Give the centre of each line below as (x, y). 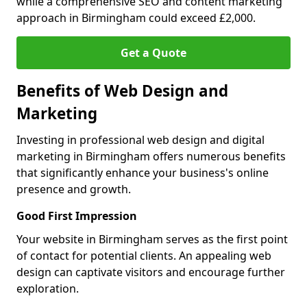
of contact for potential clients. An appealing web (144, 256)
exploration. (48, 288)
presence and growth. (74, 189)
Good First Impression (77, 216)
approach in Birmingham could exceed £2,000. (136, 18)
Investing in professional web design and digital (140, 140)
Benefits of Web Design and (122, 91)
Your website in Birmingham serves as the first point (152, 239)
